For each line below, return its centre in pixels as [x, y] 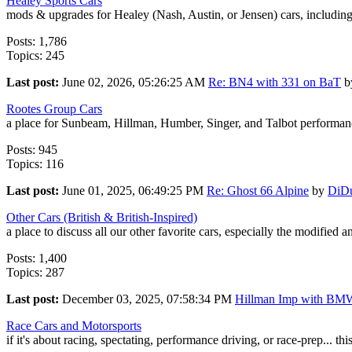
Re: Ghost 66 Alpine [258, 191]
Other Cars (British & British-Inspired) [102, 218]
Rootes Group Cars [54, 109]
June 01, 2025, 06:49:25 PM [134, 191]
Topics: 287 [35, 273]
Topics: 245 [35, 56]
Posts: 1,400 [37, 258]
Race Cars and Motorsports [74, 326]
